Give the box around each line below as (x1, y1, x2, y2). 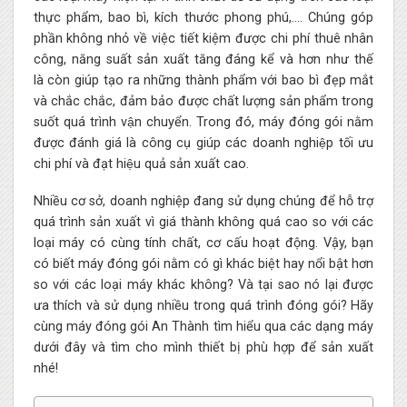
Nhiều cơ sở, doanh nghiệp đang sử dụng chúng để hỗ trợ (33, 194, 374, 210)
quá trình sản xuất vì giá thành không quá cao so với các (33, 214, 374, 231)
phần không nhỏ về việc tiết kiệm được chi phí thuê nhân (33, 30, 374, 46)
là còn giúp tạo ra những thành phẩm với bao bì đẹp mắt (33, 72, 374, 88)
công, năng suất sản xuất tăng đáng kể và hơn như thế (33, 51, 374, 67)
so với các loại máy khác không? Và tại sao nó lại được (33, 277, 374, 293)
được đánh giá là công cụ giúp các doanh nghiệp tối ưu (33, 134, 374, 151)
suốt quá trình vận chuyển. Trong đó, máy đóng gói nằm (33, 114, 374, 130)
